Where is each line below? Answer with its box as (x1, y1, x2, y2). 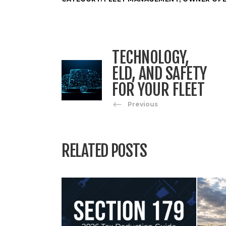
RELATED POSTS (62, 140, 147, 161)
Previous (128, 100, 158, 108)
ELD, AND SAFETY (112, 63, 207, 84)
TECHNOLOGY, (112, 47, 189, 68)
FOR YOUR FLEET (112, 79, 204, 100)
